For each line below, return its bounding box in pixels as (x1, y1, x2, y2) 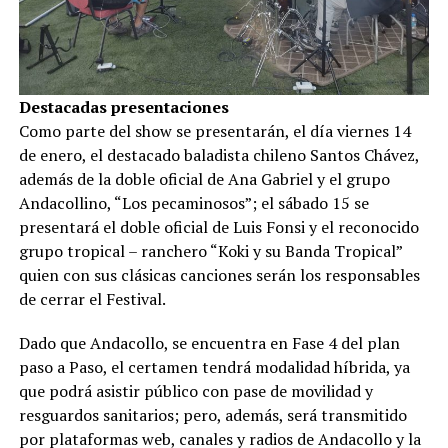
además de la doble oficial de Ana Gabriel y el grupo (18, 168, 390, 191)
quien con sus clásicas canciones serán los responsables (18, 264, 420, 287)
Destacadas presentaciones (18, 96, 229, 119)
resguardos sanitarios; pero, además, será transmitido (18, 404, 407, 427)
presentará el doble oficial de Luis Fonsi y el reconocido (18, 216, 419, 239)
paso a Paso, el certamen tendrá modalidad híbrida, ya (18, 356, 410, 379)
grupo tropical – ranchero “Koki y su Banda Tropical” (18, 240, 402, 263)
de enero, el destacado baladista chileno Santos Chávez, (18, 144, 419, 167)
